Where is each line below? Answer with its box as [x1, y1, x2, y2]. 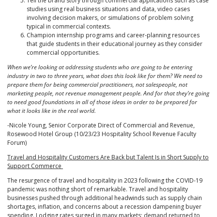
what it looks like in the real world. [7, 107, 96, 115]
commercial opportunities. [27, 48, 100, 57]
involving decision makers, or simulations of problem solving [27, 14, 193, 22]
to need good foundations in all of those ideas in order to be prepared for [7, 98, 197, 107]
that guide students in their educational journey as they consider [27, 40, 202, 48]
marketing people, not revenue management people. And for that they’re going [7, 89, 209, 98]
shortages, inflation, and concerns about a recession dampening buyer [7, 202, 201, 211]
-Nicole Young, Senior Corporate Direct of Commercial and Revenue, [7, 121, 195, 130]
